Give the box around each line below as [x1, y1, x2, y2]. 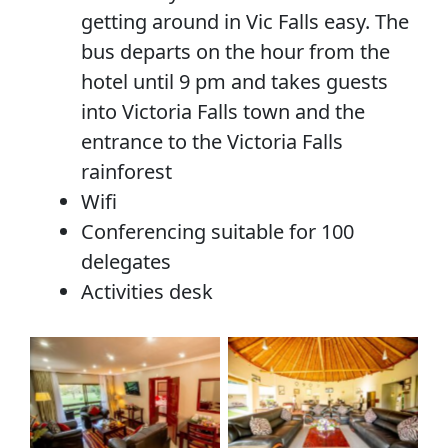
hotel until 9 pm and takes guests [81, 68, 388, 96]
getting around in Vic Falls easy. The [81, 8, 409, 36]
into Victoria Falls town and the [81, 98, 365, 126]
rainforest [81, 158, 172, 186]
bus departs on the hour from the [81, 38, 390, 66]
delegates [81, 248, 171, 276]
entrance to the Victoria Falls [81, 128, 343, 156]
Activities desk [81, 278, 213, 306]
